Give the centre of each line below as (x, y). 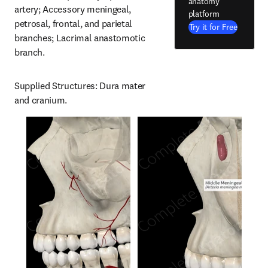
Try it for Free (213, 27)
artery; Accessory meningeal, (73, 9)
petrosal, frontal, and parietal (74, 23)
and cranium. (41, 100)
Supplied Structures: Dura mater (80, 86)
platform (204, 13)
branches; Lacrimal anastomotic (80, 38)
